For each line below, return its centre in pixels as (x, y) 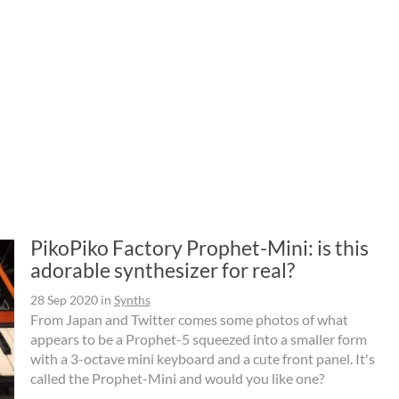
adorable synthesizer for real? (162, 269)
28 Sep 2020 (64, 299)
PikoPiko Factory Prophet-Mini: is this (199, 247)
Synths (132, 299)
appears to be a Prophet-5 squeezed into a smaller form (198, 338)
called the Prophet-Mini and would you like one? (177, 378)
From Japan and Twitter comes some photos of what (189, 319)
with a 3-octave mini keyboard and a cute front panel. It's (202, 358)
